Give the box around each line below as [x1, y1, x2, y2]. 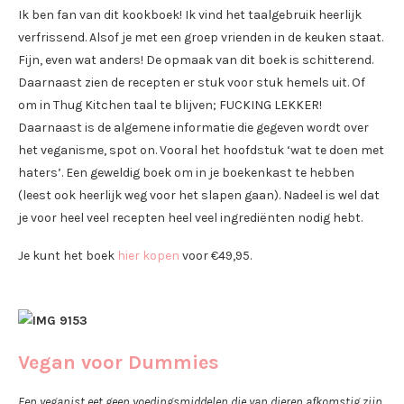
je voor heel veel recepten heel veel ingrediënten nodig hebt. [18, 210, 363, 226]
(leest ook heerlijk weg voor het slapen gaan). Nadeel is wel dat [18, 188, 380, 204]
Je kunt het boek [18, 248, 117, 264]
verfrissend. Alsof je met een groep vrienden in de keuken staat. [18, 30, 383, 46]
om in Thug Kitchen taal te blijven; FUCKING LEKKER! [18, 97, 322, 114]
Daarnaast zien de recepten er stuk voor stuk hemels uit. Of [18, 75, 365, 91]
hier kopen [117, 248, 179, 264]
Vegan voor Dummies [18, 351, 219, 375]
